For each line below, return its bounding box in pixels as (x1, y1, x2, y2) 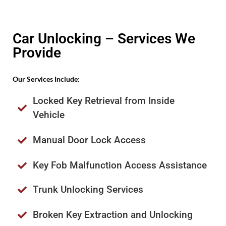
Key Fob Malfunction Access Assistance (32, 159, 207, 171)
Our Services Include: (13, 75, 80, 84)
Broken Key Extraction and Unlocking (32, 208, 193, 220)
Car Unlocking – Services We (13, 30, 195, 47)
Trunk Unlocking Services (32, 183, 143, 195)
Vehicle (32, 108, 65, 121)
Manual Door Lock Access (32, 134, 146, 146)
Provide (13, 44, 61, 62)
